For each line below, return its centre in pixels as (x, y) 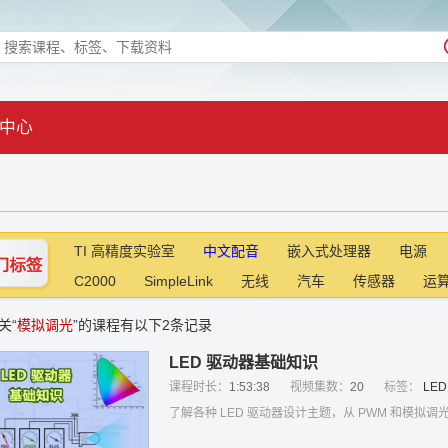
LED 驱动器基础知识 (243, 362)
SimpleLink (178, 281)
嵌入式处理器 (329, 251)
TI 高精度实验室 (124, 251)
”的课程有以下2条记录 (142, 325)
